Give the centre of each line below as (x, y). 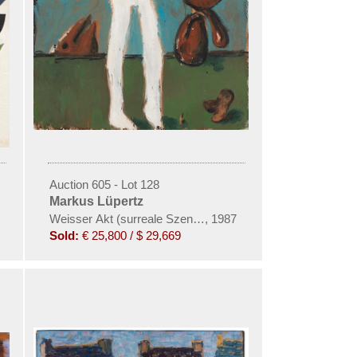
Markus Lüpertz (96, 201)
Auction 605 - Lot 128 (104, 184)
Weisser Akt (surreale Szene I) (129, 218)
